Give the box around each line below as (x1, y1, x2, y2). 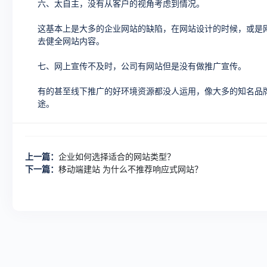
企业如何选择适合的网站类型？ (58, 152, 175, 162)
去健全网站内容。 (38, 36, 104, 46)
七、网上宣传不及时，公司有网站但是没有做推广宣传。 (38, 61, 246, 71)
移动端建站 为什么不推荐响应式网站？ (58, 164, 203, 174)
